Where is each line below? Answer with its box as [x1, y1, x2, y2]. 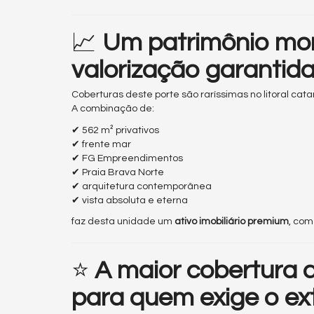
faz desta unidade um [71, 217, 175, 227]
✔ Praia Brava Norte [71, 167, 164, 177]
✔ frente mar [71, 139, 131, 149]
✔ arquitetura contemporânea [71, 181, 212, 191]
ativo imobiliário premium [175, 217, 289, 227]
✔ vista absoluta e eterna [71, 195, 188, 205]
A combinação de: [71, 104, 154, 114]
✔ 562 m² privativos [71, 125, 159, 135]
